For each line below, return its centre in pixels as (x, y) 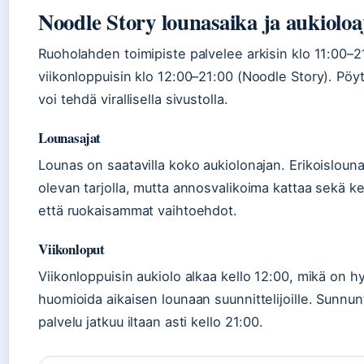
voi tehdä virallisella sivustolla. (133, 100)
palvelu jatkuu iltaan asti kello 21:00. (151, 322)
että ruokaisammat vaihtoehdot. (138, 211)
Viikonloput (72, 249)
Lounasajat (70, 138)
